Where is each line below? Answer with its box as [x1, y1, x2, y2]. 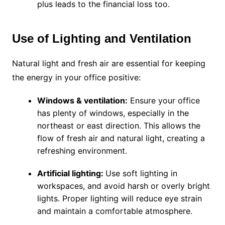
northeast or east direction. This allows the [37, 121, 200, 131]
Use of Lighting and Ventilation [12, 32, 191, 46]
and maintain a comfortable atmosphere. [37, 206, 192, 216]
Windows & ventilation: [37, 95, 128, 106]
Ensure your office [127, 95, 200, 106]
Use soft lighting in [105, 168, 177, 179]
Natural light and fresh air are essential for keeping [12, 58, 205, 69]
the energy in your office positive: [12, 72, 141, 83]
